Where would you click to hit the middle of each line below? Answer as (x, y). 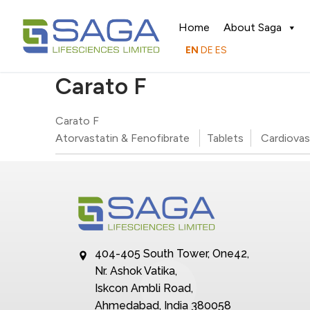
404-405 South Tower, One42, (172, 254)
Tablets (225, 138)
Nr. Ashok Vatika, (136, 271)
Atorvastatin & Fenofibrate (122, 138)
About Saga (253, 27)
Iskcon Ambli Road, (144, 289)
